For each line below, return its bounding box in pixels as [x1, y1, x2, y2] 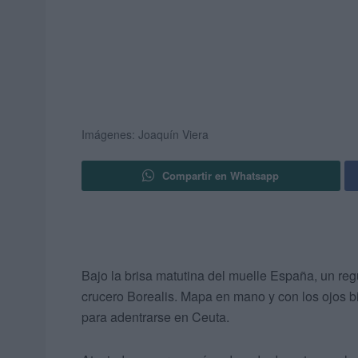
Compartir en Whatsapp [162, 168, 280, 184]
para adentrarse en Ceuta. [82, 308, 229, 327]
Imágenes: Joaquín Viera [82, 126, 209, 143]
